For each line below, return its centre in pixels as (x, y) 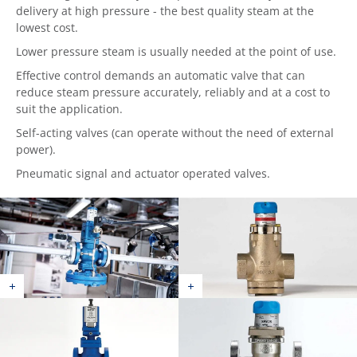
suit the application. (71, 109)
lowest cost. (47, 27)
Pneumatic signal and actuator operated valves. (143, 173)
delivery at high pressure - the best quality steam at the (165, 11)
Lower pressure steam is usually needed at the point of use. (176, 51)
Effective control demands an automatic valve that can (161, 75)
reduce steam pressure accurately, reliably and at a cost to (173, 92)
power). (36, 149)
